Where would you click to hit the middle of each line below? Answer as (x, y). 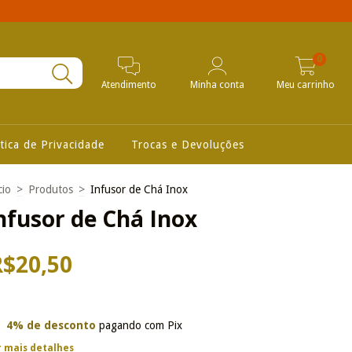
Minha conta (218, 84)
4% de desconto (51, 325)
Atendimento (129, 84)
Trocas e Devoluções (187, 145)
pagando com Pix (139, 325)
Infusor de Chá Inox (139, 189)
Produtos (51, 189)
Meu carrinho (305, 84)
